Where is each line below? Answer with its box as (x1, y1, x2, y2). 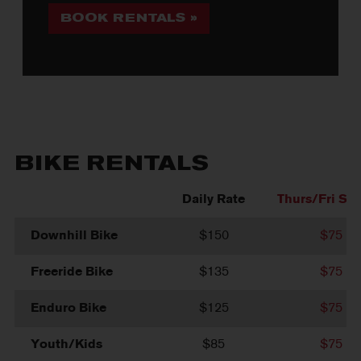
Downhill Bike (31, 229, 118, 242)
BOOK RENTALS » (60, 12, 198, 24)
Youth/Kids (31, 338, 103, 351)
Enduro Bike (31, 301, 107, 314)
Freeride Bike (31, 265, 114, 278)
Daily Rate (182, 193, 246, 205)
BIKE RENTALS (15, 155, 210, 174)
